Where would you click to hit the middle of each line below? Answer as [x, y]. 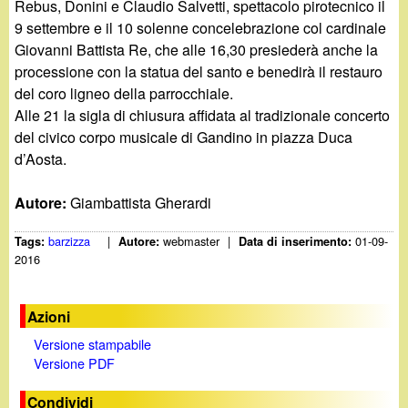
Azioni [49, 316]
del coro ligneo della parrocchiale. [124, 93]
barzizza [70, 241]
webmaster [192, 241]
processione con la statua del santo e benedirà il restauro [199, 71]
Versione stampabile [92, 343]
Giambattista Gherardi [141, 202]
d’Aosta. [41, 158]
